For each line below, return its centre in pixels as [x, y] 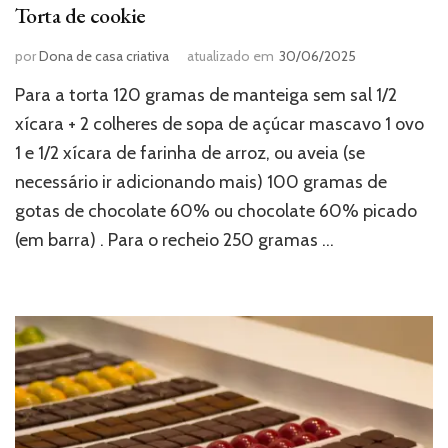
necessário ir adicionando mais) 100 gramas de [201, 182]
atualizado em [230, 56]
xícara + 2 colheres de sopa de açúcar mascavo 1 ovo [219, 124]
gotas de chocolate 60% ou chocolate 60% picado [216, 211]
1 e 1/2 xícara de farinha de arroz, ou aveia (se [190, 153]
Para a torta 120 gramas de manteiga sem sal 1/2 [206, 95]
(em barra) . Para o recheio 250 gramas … [174, 240]
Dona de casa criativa [104, 56]
